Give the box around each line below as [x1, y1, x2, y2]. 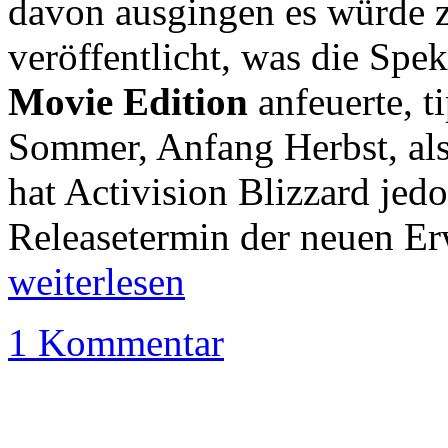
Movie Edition [8, 80, 248, 123]
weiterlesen [8, 260, 185, 303]
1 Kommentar [8, 321, 224, 364]
